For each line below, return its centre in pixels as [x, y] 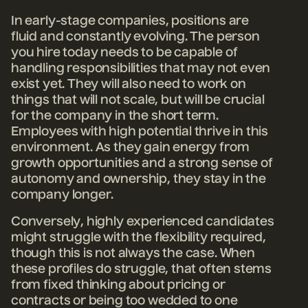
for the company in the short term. [115, 116]
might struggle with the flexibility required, [139, 238]
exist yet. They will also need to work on [129, 84]
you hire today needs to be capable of [124, 53]
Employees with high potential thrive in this [140, 132]
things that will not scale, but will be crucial [138, 100]
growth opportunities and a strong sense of [142, 163]
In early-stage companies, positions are [130, 21]
